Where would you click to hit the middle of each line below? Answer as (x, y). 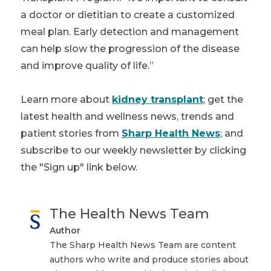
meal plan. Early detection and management (130, 31)
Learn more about (66, 99)
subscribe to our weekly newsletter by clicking (133, 150)
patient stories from (71, 133)
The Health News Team (129, 214)
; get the (223, 99)
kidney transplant (158, 99)
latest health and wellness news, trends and (127, 116)
